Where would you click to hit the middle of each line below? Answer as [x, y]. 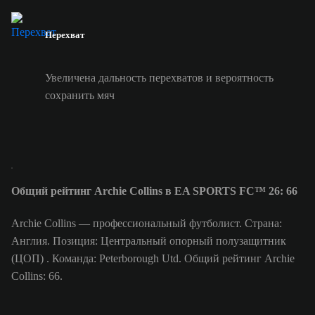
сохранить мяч [80, 95]
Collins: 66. [37, 276]
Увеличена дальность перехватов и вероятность [159, 77]
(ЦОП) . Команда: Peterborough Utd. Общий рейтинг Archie [153, 259]
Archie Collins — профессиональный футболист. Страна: [147, 224]
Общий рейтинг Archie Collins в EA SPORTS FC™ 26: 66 [154, 191]
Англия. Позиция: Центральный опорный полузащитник [149, 241]
